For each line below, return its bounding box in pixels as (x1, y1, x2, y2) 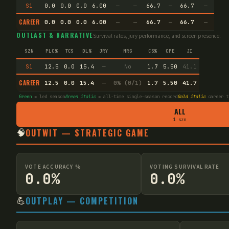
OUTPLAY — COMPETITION (26, 195, 139, 207)
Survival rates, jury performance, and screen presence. (93, 32, 221, 40)
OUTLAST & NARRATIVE (16, 30, 93, 39)
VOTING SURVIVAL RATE (150, 163, 219, 171)
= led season (32, 93, 65, 100)
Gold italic (177, 93, 205, 100)
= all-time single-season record (96, 93, 177, 100)
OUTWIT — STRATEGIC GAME (26, 127, 149, 139)
